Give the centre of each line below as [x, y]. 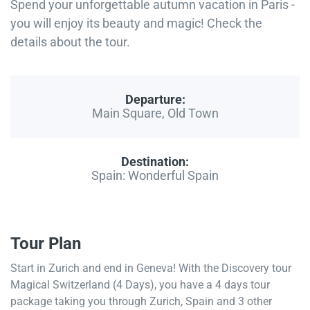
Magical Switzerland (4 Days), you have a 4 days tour [140, 284]
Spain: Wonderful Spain [155, 175]
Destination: [155, 161]
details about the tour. [70, 42]
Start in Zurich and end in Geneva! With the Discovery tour [151, 268]
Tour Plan [46, 243]
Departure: [155, 99]
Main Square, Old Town [155, 113]
